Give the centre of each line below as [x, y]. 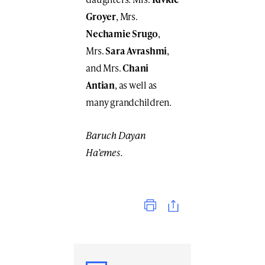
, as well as [136, 85]
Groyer [101, 17]
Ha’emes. [104, 153]
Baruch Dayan [116, 135]
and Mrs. [104, 68]
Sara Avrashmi [136, 51]
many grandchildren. [129, 102]
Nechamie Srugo [122, 34]
